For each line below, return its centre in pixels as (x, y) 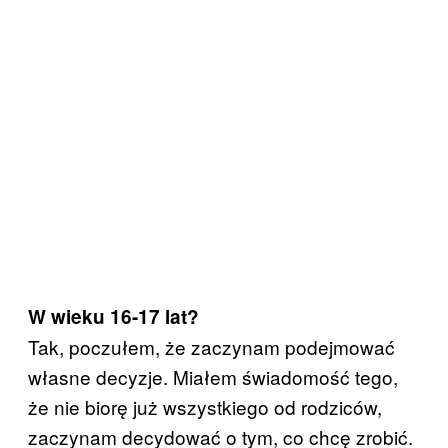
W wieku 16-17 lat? (113, 316)
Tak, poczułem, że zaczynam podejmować (211, 346)
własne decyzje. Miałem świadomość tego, (213, 376)
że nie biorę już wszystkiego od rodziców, (205, 406)
